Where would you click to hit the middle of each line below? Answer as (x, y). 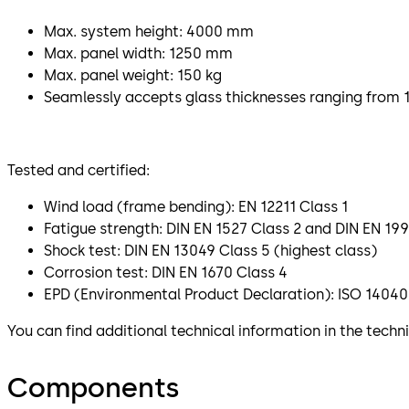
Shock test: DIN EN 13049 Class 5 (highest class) (210, 250)
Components (93, 387)
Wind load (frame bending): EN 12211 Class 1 (196, 206)
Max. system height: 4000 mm (149, 31)
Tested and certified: (79, 170)
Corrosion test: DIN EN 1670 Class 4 (166, 272)
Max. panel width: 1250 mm (138, 53)
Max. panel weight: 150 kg (133, 75)
